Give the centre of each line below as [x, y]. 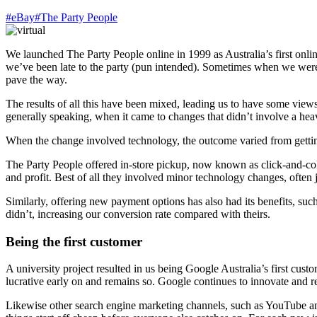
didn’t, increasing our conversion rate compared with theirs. [138, 214]
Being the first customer [74, 241]
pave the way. [36, 80]
